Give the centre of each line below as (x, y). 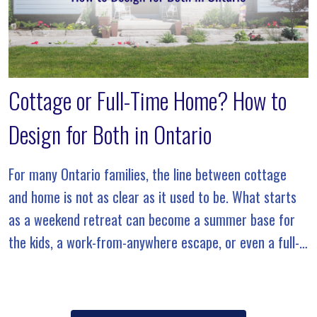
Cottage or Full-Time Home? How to (148, 100)
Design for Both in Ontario (110, 134)
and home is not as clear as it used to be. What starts (152, 197)
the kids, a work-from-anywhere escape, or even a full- (154, 242)
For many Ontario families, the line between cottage (148, 174)
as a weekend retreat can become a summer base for (152, 220)
